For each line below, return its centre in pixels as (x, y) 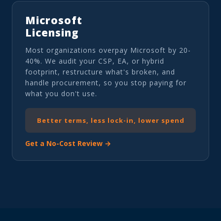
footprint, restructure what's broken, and (100, 72)
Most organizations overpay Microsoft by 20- (108, 50)
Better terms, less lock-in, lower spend (110, 120)
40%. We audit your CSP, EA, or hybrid (95, 61)
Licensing (52, 32)
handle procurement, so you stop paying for (106, 82)
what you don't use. (61, 93)
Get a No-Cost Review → (68, 143)
